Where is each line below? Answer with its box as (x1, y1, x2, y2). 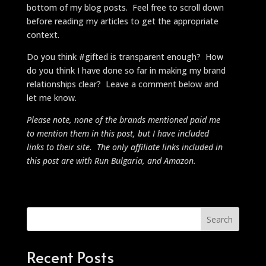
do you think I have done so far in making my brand (26, 64, 226, 76)
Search (207, 213, 233, 225)
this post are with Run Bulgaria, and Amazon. (26, 154, 196, 166)
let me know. (26, 91, 77, 103)
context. (26, 28, 59, 40)
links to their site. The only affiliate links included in (26, 141, 223, 153)
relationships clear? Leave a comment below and (26, 78, 218, 90)
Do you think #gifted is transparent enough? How (26, 50, 223, 62)
